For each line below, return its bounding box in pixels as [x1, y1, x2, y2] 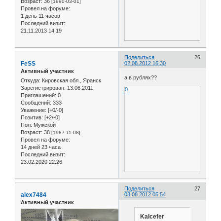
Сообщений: [21, 100, 51, 106]
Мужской [32, 122, 56, 128]
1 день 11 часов [21, 13, 60, 19]
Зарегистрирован [21, 85, 64, 91]
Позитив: [21, 114, 43, 121]
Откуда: [21, 77, 40, 84]
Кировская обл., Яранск [40, 77, 101, 84]
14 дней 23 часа [21, 144, 61, 150]
